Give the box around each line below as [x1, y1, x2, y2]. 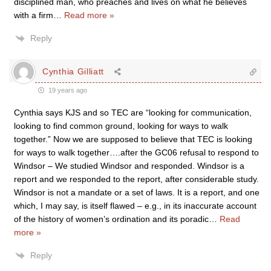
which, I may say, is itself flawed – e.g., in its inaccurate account [14, 200, 256, 211]
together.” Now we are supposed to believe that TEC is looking [14, 134, 252, 144]
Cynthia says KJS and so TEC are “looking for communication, [14, 107, 252, 117]
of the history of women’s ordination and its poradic [14, 214, 209, 224]
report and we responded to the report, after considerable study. [14, 174, 259, 184]
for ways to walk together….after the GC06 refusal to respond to [14, 147, 259, 157]
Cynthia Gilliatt [42, 67, 105, 77]
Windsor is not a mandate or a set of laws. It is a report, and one [14, 187, 260, 197]
